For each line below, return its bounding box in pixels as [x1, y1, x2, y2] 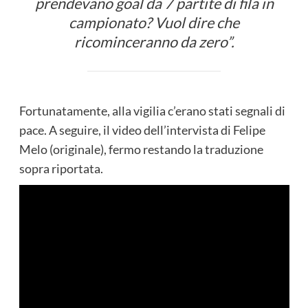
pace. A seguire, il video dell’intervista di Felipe [19, 122, 265, 138]
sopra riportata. [19, 161, 103, 177]
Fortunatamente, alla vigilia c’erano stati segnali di [19, 103, 285, 119]
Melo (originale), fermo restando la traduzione [19, 142, 263, 157]
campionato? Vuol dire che [69, 14, 239, 32]
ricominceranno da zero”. [74, 33, 234, 52]
